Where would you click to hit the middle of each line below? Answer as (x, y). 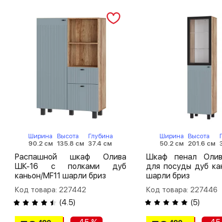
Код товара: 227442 (51, 190)
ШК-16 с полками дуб (71, 166)
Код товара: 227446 (182, 190)
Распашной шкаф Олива (71, 157)
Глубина (100, 136)
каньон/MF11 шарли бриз (60, 175)
